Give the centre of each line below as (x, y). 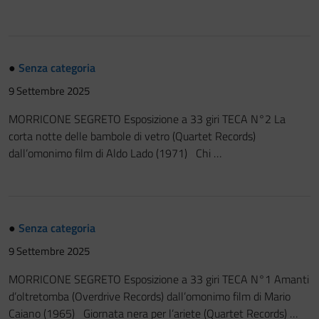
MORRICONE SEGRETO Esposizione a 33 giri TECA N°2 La (147, 119)
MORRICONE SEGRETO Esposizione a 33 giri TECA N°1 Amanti (159, 279)
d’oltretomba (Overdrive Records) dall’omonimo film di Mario (150, 296)
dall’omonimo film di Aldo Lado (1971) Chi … (115, 153)
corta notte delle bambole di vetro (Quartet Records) (132, 136)
